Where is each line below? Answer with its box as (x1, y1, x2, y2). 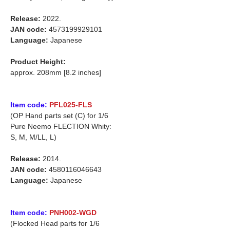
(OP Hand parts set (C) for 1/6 (10, 111, 108, 120)
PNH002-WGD (49, 208, 97, 217)
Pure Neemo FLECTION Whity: (10, 122, 111, 130)
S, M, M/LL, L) (10, 132, 56, 141)
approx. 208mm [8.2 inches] (10, 68, 101, 76)
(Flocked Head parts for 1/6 (10, 219, 100, 227)
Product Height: (10, 57, 66, 66)
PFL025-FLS (49, 100, 92, 109)
